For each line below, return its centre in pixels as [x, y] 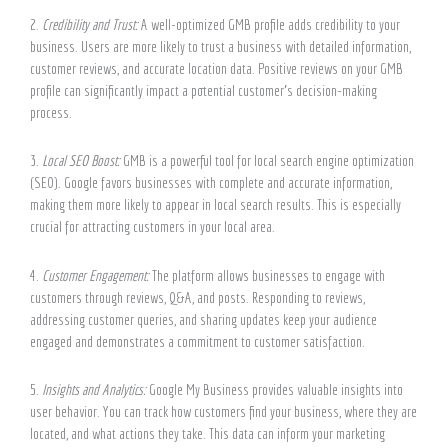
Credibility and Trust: [90, 25]
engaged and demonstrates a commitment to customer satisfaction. [197, 341]
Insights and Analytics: [95, 389]
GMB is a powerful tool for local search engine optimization [267, 161]
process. [51, 113]
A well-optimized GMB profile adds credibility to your [269, 25]
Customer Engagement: [95, 275]
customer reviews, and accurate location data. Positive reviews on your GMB [216, 69]
